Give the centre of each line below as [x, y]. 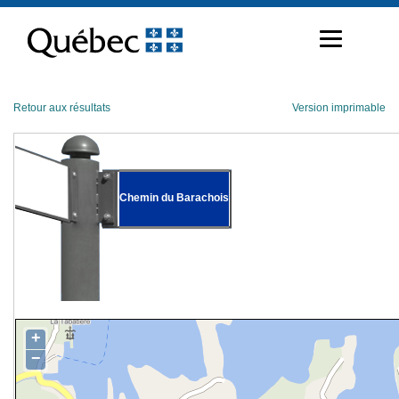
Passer [30, 12]
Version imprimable [339, 108]
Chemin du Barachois [174, 197]
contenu [33, 41]
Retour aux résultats [62, 108]
